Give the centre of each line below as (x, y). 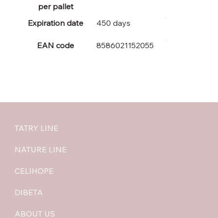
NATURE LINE (41, 149)
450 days (113, 23)
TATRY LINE (36, 128)
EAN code (56, 45)
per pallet (55, 6)
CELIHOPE (34, 171)
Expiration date (56, 23)
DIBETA (29, 192)
